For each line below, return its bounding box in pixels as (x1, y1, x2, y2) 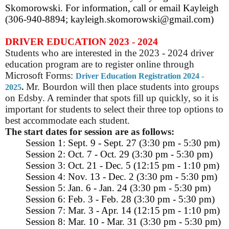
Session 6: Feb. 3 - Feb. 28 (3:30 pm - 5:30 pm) (26, 194, 217, 205)
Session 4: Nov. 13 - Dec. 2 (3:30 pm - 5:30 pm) (26, 171, 220, 182)
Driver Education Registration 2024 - (76, 72, 204, 81)
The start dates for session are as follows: (5, 126, 174, 138)
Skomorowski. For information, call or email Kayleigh (5, 3, 219, 14)
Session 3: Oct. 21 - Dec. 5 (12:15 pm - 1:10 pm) (26, 160, 222, 171)
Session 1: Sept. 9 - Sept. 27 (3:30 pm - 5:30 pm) (26, 138, 222, 149)
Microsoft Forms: (5, 70, 76, 81)
